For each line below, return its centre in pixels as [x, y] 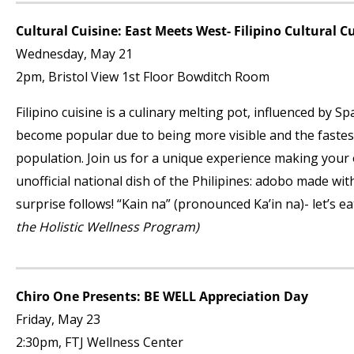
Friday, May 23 [58, 319]
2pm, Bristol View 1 [72, 77]
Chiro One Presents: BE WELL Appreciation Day [162, 296]
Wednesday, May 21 [74, 54]
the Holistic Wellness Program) [107, 227]
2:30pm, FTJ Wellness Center [100, 342]
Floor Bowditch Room [205, 77]
